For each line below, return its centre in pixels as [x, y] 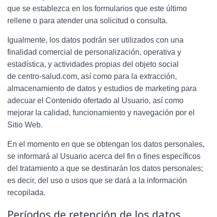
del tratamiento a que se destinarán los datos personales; [105, 168]
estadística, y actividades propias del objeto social [93, 64]
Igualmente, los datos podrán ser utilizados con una [95, 40]
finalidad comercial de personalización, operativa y [94, 52]
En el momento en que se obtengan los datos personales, [106, 144]
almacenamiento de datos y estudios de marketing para [102, 88]
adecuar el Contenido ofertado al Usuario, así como [95, 100]
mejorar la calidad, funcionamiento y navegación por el [101, 112]
